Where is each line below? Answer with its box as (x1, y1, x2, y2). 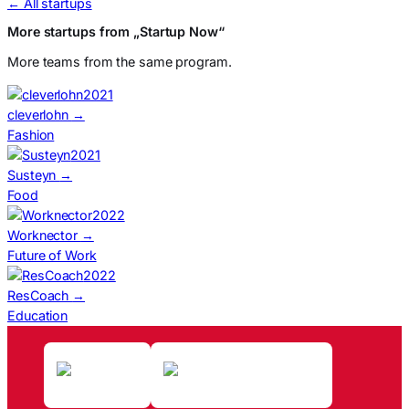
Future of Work (7, 247, 97, 264)
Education (7, 308, 68, 324)
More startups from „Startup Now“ (7, 23, 225, 39)
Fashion (7, 127, 55, 143)
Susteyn (7, 167, 60, 184)
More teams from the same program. (7, 54, 232, 70)
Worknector (7, 227, 81, 244)
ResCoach (7, 288, 73, 304)
